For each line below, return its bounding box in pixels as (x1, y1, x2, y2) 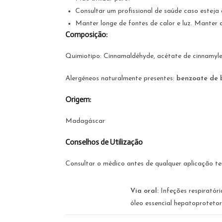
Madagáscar (65, 117, 105, 125)
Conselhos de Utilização (65, 138, 143, 147)
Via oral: (130, 187, 161, 195)
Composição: (65, 30, 108, 39)
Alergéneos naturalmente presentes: (65, 75, 176, 82)
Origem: (65, 95, 93, 104)
